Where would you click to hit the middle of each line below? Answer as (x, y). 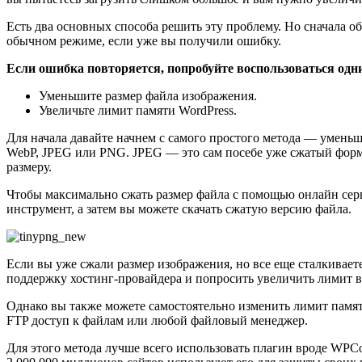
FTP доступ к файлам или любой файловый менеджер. (157, 320)
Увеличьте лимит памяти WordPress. (138, 110)
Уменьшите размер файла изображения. (148, 95)
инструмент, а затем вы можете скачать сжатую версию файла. (179, 208)
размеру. (29, 166)
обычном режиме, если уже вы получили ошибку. (144, 40)
